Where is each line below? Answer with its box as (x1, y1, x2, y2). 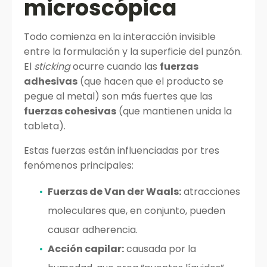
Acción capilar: (48, 242, 124, 256)
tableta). (24, 119, 66, 133)
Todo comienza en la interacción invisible (24, 30, 216, 44)
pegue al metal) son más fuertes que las (24, 89, 213, 103)
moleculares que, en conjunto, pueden (48, 204, 225, 218)
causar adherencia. (48, 223, 138, 237)
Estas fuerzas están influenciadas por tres (24, 144, 219, 157)
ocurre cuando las (70, 60, 160, 73)
